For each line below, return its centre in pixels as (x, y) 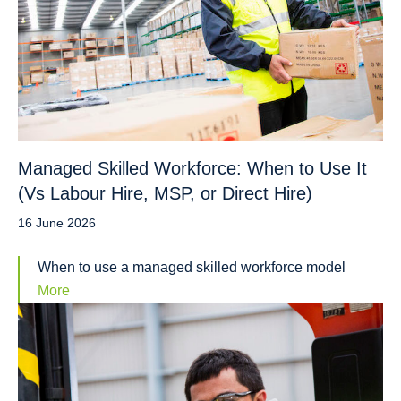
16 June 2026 (57, 222)
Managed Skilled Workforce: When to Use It (192, 168)
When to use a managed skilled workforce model (192, 267)
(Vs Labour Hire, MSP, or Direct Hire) (165, 193)
